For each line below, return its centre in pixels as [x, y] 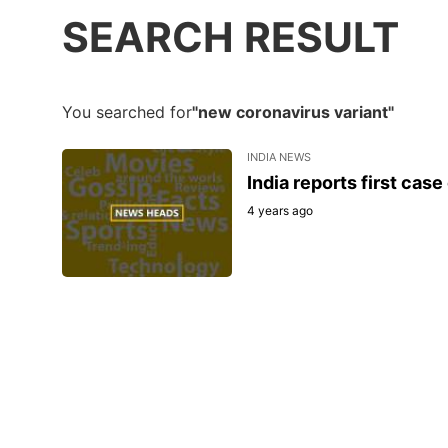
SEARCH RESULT [230, 37]
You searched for [127, 111]
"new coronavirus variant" [293, 111]
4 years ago [279, 211]
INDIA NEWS [278, 157]
